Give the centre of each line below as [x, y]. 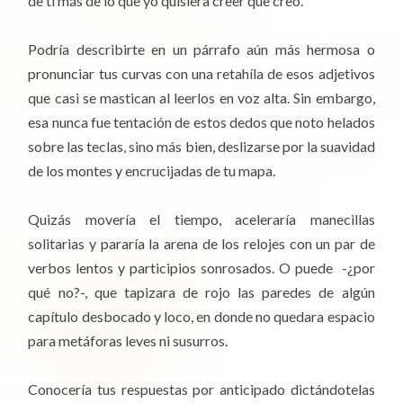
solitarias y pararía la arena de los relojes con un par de [201, 243]
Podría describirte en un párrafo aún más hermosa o [201, 49]
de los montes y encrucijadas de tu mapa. [152, 170]
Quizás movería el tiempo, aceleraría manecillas [201, 219]
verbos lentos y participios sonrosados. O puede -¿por [201, 267]
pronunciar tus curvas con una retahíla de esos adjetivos [201, 73]
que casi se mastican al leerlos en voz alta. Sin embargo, [201, 97]
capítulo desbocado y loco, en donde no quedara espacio [201, 316]
